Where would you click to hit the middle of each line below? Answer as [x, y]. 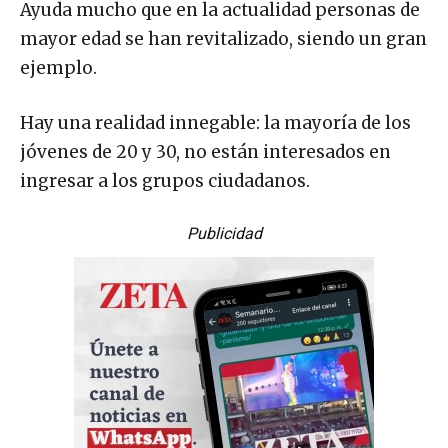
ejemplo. [58, 67]
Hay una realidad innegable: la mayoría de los [215, 122]
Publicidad [224, 233]
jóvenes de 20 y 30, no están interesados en [205, 151]
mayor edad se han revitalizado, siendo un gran [223, 38]
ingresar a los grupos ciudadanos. [165, 180]
